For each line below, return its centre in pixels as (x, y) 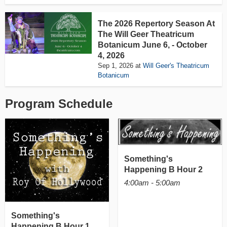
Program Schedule (59, 104)
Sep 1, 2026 (116, 66)
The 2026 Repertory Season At (157, 24)
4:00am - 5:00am (152, 183)
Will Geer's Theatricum (176, 66)
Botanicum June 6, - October (153, 45)
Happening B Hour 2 (163, 169)
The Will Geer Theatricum (146, 34)
